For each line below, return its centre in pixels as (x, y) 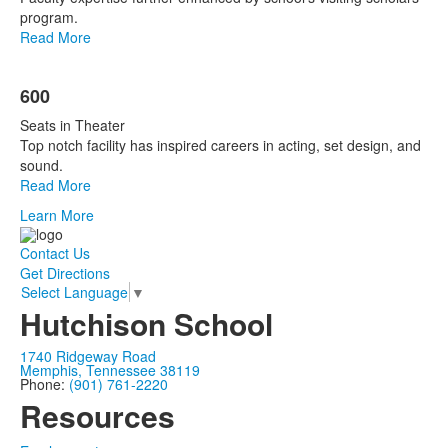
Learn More (57, 215)
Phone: (44, 383)
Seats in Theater (72, 125)
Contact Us (55, 252)
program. (49, 17)
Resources (97, 415)
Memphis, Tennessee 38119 (110, 369)
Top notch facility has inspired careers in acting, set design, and (220, 145)
